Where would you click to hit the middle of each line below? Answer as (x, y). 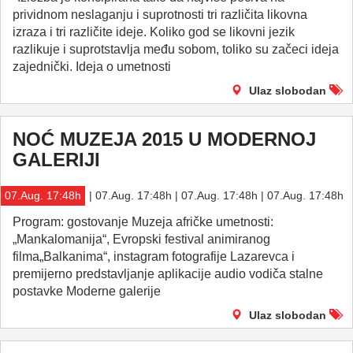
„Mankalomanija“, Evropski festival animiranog (141, 239)
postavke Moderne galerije (87, 291)
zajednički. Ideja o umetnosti (92, 67)
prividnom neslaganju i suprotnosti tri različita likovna (160, 15)
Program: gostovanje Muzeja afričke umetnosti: (143, 222)
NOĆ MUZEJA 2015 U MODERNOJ (164, 139)
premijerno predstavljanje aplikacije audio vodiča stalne (168, 274)
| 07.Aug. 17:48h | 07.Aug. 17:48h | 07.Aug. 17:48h (216, 195)
